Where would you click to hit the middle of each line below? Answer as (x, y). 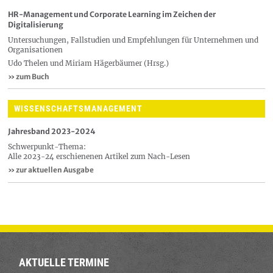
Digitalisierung (36, 24)
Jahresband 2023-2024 (52, 131)
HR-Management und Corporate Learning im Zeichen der (112, 14)
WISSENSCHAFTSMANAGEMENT (78, 108)
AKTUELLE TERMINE (64, 263)
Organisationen (35, 50)
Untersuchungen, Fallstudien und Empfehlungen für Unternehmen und (133, 40)
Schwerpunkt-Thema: (47, 147)
